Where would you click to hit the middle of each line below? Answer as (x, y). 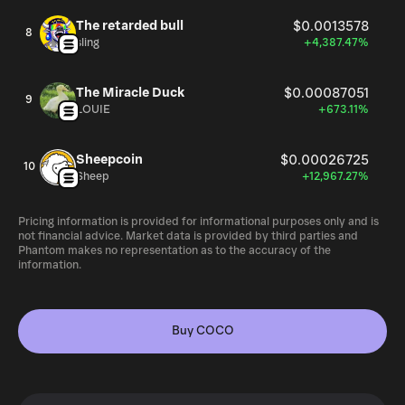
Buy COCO (202, 331)
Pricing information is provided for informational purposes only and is (198, 222)
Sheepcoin (109, 160)
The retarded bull (130, 26)
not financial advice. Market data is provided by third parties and (188, 236)
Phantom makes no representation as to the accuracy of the (174, 251)
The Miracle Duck (130, 93)
